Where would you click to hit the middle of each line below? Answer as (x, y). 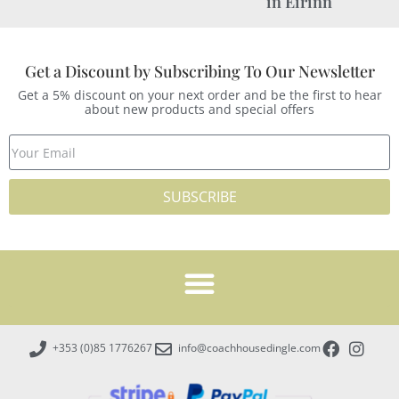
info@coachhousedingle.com (249, 348)
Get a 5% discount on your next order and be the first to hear (199, 95)
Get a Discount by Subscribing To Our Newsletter (199, 72)
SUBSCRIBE (199, 197)
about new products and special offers (199, 110)
